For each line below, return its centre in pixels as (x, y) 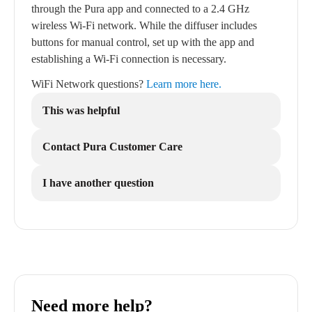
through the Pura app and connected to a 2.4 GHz (140, 9)
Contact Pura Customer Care (112, 147)
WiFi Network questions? (89, 84)
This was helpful (81, 110)
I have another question (98, 183)
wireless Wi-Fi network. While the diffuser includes (144, 25)
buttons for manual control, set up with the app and (143, 42)
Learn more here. (184, 84)
